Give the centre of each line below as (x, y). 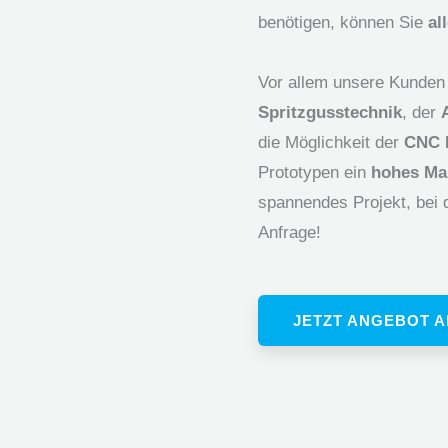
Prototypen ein (314, 172)
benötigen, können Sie (343, 22)
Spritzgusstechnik (330, 112)
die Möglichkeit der (331, 142)
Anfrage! (289, 232)
